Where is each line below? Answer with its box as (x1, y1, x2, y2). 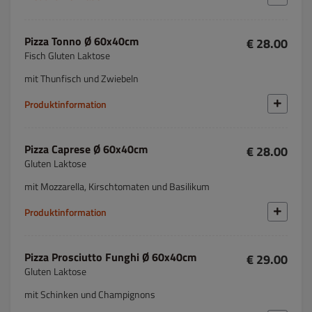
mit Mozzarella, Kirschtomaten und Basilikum (24, 179, 210, 194)
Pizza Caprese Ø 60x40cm (24, 141, 148, 157)
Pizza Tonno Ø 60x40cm (24, 33, 139, 49)
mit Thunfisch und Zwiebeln (24, 71, 139, 86)
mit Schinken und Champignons (24, 287, 155, 302)
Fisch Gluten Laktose (24, 48, 110, 63)
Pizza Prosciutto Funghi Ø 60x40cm (24, 249, 196, 265)
